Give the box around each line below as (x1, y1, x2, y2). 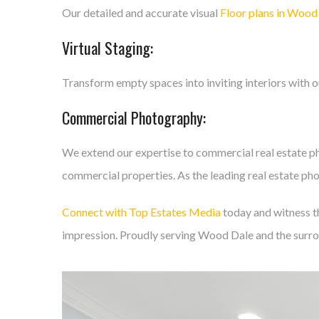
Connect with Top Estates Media (62, 205, 221, 219)
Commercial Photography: (62, 106, 206, 129)
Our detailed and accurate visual (62, 6, 220, 19)
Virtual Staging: (62, 36, 153, 59)
